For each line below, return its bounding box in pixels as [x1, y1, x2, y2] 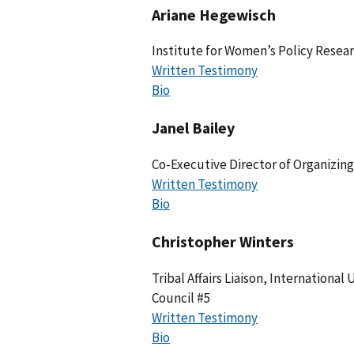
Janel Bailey [152, 118, 235, 138]
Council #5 [152, 288, 210, 307]
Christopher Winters [152, 231, 294, 251]
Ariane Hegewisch [152, 4, 276, 24]
